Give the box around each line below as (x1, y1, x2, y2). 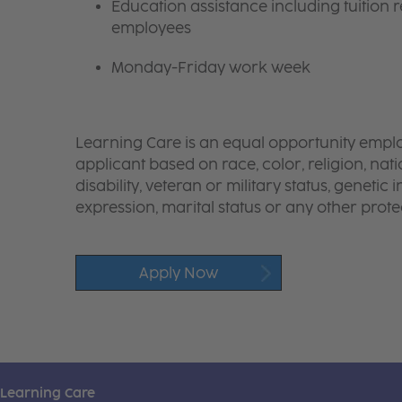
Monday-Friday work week (110, 58, 310, 76)
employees (110, 19, 191, 37)
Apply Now (138, 264, 218, 282)
